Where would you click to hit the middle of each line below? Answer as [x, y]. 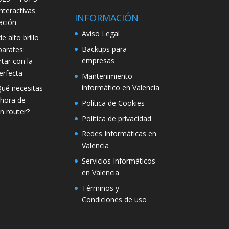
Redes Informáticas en [119, 134]
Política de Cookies [113, 103]
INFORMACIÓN [106, 18]
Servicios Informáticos [118, 161]
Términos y [100, 188]
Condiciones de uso [114, 200]
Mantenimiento [107, 76]
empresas [98, 61]
